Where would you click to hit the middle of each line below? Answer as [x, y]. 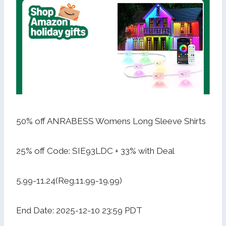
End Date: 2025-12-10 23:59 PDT [79, 211]
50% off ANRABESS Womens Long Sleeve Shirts [111, 121]
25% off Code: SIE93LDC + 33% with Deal [95, 151]
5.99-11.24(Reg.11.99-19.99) [69, 181]
